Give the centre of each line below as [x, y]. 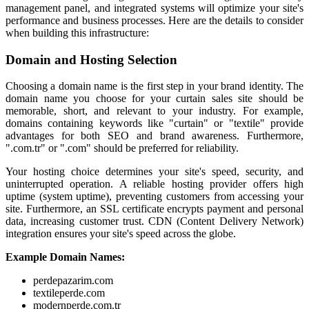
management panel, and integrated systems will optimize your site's [154, 8]
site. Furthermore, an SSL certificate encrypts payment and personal [154, 209]
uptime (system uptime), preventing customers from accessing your [154, 197]
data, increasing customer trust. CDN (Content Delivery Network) [154, 221]
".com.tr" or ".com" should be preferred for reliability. [122, 148]
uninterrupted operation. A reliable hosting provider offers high [154, 184]
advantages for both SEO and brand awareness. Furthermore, [154, 136]
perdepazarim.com [73, 281]
